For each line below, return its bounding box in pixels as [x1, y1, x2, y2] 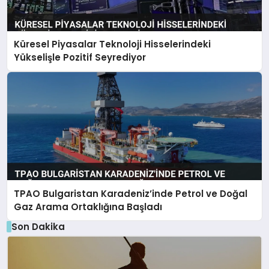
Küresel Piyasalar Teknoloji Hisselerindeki [14, 38, 211, 51]
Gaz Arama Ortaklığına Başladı [14, 200, 163, 213]
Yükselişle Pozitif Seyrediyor [14, 51, 147, 64]
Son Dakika [11, 220, 65, 233]
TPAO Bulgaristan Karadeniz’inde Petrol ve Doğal [14, 187, 248, 200]
